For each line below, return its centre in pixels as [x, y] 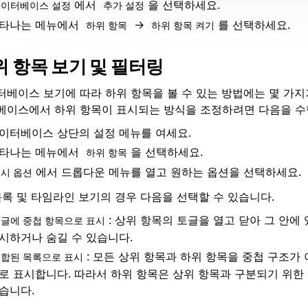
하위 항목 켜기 [183, 25]
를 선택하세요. [254, 24]
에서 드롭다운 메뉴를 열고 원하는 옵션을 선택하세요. [168, 172]
